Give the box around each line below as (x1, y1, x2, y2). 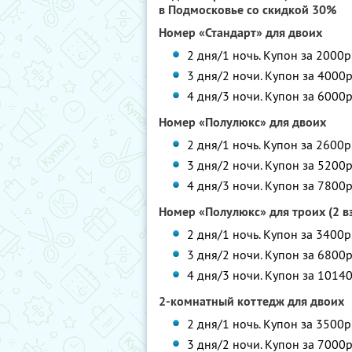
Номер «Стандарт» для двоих (159, 24, 322, 41)
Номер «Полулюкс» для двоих (159, 114, 326, 130)
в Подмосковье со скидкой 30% (159, 2, 336, 18)
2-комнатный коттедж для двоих (159, 293, 344, 310)
